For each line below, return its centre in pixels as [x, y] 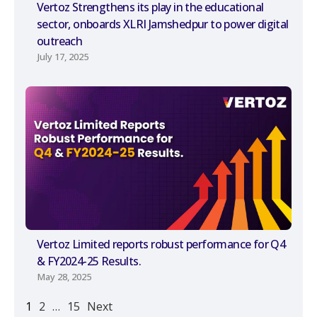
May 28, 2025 [64, 277]
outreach [60, 41]
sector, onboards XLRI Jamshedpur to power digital [163, 24]
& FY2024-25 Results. [89, 261]
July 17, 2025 [63, 56]
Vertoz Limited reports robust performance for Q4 [161, 244]
